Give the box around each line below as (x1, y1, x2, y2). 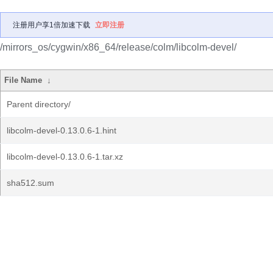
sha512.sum (7, 178, 54, 188)
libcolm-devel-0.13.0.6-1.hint (7, 126, 116, 135)
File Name (4, 76, 43, 85)
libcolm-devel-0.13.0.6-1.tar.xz (7, 152, 123, 161)
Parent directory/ (7, 99, 71, 109)
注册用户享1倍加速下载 (13, 21, 90, 29)
